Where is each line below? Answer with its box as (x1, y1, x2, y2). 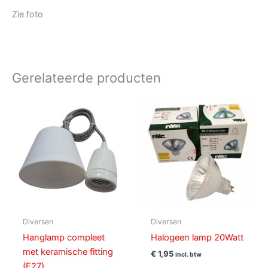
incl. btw (175, 251, 202, 258)
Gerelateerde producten (12, 69, 161, 86)
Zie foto (12, 8, 43, 20)
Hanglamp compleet (22, 232, 105, 243)
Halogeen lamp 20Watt (150, 232, 243, 243)
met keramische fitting (22, 246, 113, 257)
